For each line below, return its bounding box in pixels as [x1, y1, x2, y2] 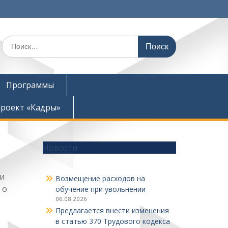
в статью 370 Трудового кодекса [55, 216, 170, 226]
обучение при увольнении [55, 184, 146, 194]
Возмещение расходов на [55, 174, 145, 183]
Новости [42, 142, 77, 153]
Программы [6, 79, 54, 91]
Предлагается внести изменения [55, 206, 169, 215]
